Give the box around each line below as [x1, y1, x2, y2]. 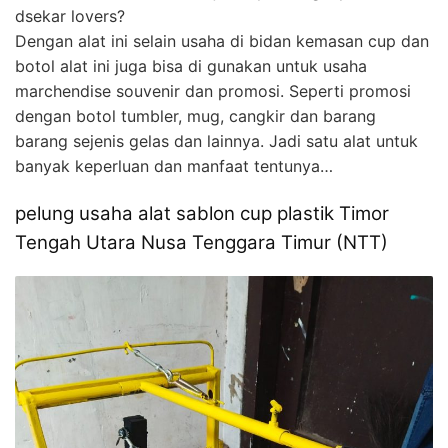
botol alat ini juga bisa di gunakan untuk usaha [15, 55, 367, 76]
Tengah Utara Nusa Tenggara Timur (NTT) [15, 230, 388, 254]
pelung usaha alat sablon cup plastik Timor [15, 201, 389, 225]
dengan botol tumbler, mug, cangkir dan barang [15, 105, 376, 126]
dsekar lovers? [15, 5, 125, 26]
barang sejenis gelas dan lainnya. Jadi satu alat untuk [15, 130, 418, 151]
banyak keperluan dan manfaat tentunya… [15, 155, 333, 176]
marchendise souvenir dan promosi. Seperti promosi [15, 80, 411, 101]
